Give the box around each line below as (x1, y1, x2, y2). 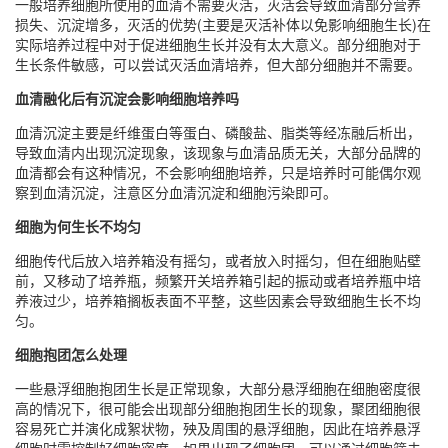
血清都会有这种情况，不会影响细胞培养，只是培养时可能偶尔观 (15, 162, 421, 183)
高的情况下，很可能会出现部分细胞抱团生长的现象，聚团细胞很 (15, 398, 421, 419)
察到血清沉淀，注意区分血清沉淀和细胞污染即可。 (15, 182, 337, 203)
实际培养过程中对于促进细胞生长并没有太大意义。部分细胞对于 (15, 34, 421, 55)
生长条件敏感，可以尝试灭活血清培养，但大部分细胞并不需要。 (15, 54, 421, 75)
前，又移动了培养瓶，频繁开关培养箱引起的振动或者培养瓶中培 (15, 270, 421, 291)
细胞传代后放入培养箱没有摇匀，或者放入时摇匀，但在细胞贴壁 (15, 250, 421, 271)
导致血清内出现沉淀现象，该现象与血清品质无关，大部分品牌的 (15, 142, 421, 163)
